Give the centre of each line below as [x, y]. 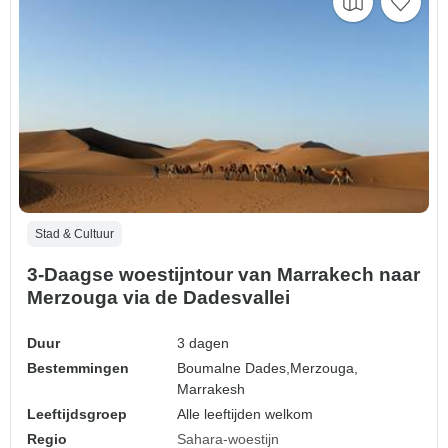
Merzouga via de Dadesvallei [158, 298]
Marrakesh [211, 389]
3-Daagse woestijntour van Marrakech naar [223, 275]
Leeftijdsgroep [77, 414]
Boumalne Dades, [234, 368]
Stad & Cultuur [74, 234]
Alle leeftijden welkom [245, 414]
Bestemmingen [78, 368]
